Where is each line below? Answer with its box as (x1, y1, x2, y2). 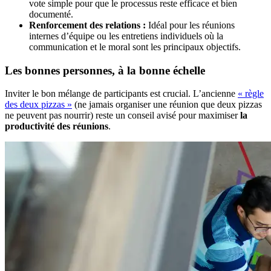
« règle (238, 88, 264, 99)
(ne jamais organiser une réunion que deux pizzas (72, 99, 262, 110)
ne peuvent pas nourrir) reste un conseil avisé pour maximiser (5, 110, 240, 121)
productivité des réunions (5, 121, 108, 132)
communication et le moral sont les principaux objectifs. (29, 41, 241, 52)
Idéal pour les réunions (146, 19, 235, 30)
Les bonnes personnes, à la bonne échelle (5, 64, 205, 77)
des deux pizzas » (5, 99, 72, 110)
